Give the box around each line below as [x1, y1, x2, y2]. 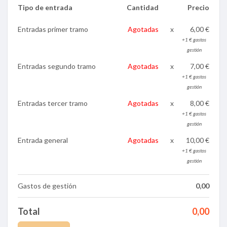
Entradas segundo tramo [18, 62, 96, 71]
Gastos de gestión [18, 181, 77, 191]
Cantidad [127, 3, 159, 12]
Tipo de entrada [18, 3, 72, 12]
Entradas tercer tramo [18, 99, 88, 108]
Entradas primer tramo [18, 25, 88, 34]
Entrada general [18, 136, 68, 145]
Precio [187, 3, 209, 12]
